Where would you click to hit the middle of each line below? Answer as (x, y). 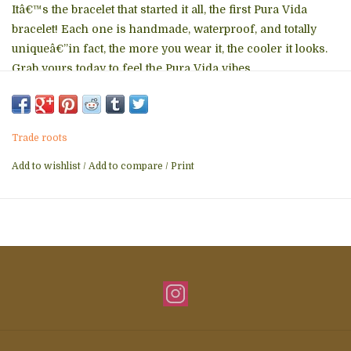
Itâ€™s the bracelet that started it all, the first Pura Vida (159, 10)
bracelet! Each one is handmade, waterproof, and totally (164, 29)
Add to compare (127, 166)
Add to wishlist (47, 166)
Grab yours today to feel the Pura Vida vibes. (132, 69)
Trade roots (40, 138)
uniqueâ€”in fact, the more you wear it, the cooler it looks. (170, 49)
